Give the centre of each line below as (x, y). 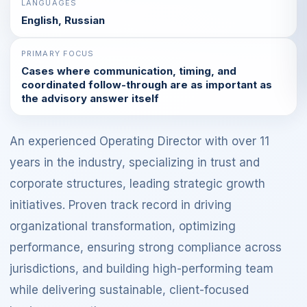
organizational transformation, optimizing (123, 226)
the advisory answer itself (90, 98)
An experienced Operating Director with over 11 (139, 141)
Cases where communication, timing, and (129, 71)
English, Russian (63, 20)
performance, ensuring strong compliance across (146, 247)
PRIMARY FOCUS (58, 53)
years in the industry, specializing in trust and (135, 162)
